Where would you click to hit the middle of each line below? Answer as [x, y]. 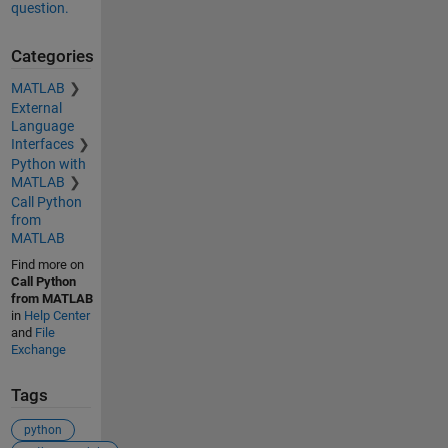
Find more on [47, 265]
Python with [48, 164]
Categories [52, 56]
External [36, 108]
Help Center [56, 316]
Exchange [38, 350]
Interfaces [42, 144]
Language [42, 126]
